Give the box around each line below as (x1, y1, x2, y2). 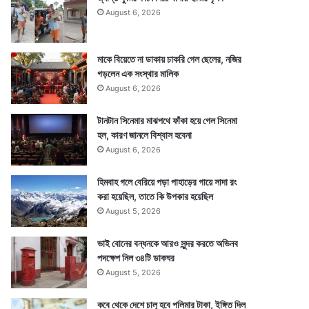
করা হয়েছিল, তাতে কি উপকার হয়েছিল (97, 190, 214, 202)
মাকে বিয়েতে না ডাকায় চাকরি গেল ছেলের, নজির (97, 53, 242, 65)
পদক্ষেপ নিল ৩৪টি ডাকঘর (97, 252, 175, 263)
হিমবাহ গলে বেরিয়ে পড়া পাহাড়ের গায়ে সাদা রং (97, 176, 237, 188)
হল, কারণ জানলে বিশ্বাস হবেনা (97, 129, 192, 141)
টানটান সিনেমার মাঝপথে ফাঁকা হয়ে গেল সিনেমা (97, 114, 238, 126)
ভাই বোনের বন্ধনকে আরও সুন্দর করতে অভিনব (97, 237, 239, 249)
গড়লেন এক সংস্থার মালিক (97, 68, 179, 79)
